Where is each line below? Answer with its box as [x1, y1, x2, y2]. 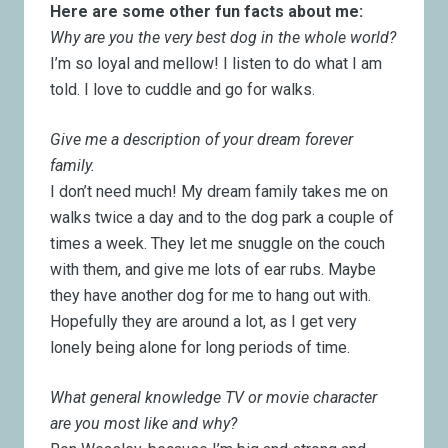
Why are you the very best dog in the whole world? [50, 27, 397, 47]
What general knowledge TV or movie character [50, 387, 378, 407]
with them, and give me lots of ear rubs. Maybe [50, 259, 377, 279]
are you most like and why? [50, 413, 238, 433]
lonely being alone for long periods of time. [50, 337, 351, 357]
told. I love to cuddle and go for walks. [50, 79, 316, 99]
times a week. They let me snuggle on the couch [50, 233, 386, 253]
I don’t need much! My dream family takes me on [50, 181, 389, 201]
